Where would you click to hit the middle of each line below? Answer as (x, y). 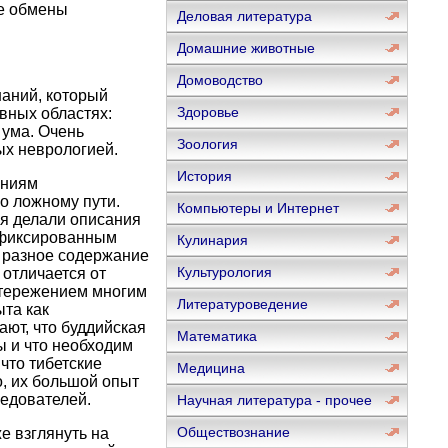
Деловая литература (244, 16)
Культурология (224, 272)
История (204, 176)
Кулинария (212, 240)
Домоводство (219, 80)
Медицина (210, 368)
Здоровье (207, 112)
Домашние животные (245, 48)
